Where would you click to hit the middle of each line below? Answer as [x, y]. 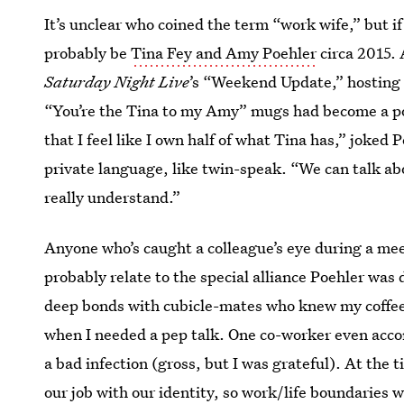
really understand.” [113, 197]
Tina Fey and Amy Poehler [224, 53]
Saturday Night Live [117, 82]
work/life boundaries [316, 392]
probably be [88, 53]
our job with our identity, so [143, 392]
